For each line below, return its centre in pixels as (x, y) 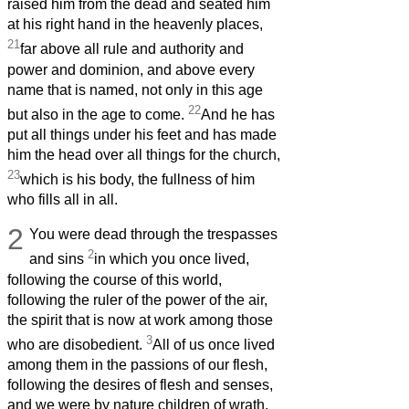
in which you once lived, (172, 259)
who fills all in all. (63, 200)
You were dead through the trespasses (154, 235)
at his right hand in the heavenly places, (135, 25)
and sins (59, 259)
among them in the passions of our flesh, (137, 365)
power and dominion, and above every (131, 69)
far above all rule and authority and (132, 49)
